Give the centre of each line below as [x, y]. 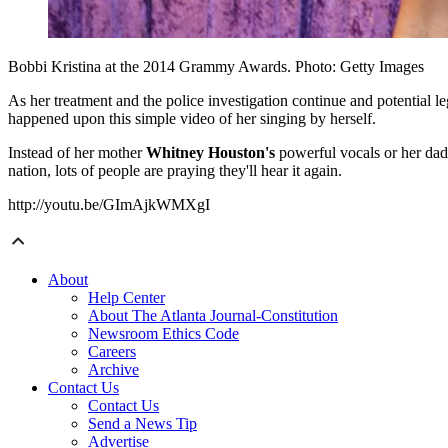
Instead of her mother [77, 153]
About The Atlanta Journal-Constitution [213, 316]
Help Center [126, 298]
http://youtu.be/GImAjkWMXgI [109, 205]
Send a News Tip [142, 424]
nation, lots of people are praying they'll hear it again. [175, 171]
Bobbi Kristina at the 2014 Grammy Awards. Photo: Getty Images [216, 67]
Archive [113, 370]
